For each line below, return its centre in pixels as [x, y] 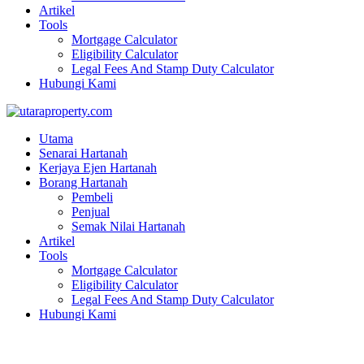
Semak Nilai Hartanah [128, 226]
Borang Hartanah [83, 182]
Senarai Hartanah [83, 153]
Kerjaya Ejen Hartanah [98, 168]
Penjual [91, 212]
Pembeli [92, 197]
